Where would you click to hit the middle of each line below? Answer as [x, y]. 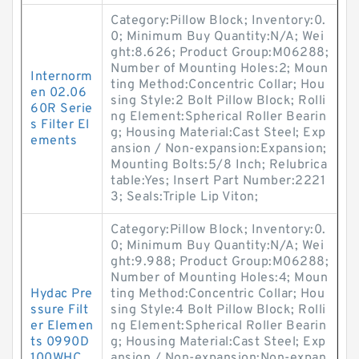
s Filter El [60, 125]
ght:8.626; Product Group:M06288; [220, 53]
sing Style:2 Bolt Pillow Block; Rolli [218, 101]
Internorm [62, 77]
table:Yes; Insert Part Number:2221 [218, 181]
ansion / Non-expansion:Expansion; [219, 149]
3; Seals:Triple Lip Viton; [184, 197]
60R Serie [62, 109]
